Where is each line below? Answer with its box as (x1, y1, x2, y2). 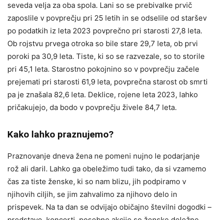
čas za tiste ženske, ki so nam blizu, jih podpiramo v (7, 176, 186, 186)
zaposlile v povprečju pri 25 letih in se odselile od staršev (7, 13, 207, 23)
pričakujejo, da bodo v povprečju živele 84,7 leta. (7, 102, 177, 112)
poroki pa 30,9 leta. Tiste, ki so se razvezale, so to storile (7, 51, 205, 61)
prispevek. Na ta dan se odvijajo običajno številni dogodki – (7, 202, 212, 212)
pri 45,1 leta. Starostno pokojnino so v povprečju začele (7, 64, 199, 74)
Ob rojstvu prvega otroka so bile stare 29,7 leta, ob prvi (7, 38, 198, 48)
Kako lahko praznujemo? (7, 128, 113, 140)
